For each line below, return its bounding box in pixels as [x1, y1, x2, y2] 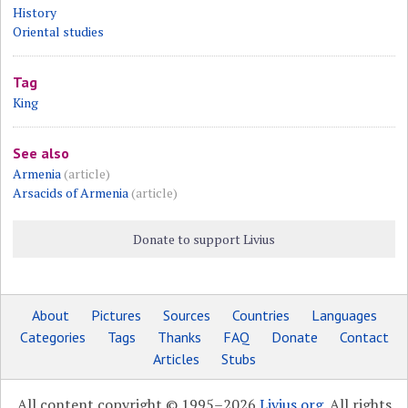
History [13, 4, 57, 21]
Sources [162, 306, 210, 324]
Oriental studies [13, 23, 105, 40]
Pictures [90, 306, 141, 324]
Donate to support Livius [132, 230, 275, 248]
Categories [19, 328, 86, 346]
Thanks [157, 328, 201, 346]
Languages [311, 306, 377, 324]
